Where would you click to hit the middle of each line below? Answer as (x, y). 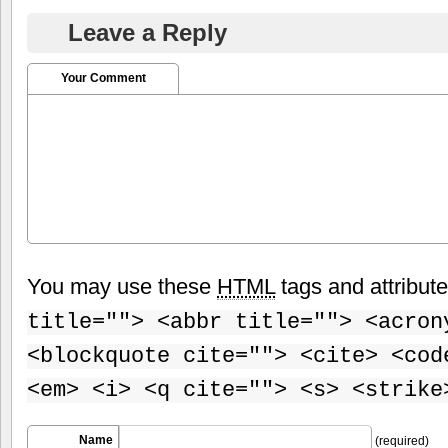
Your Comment (103, 77)
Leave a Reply (147, 32)
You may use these (122, 286)
